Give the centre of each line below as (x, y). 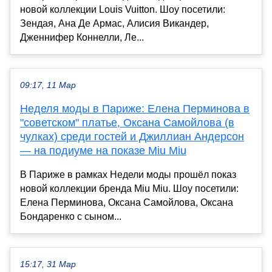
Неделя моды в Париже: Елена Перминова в (135, 109)
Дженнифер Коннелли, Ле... (82, 38)
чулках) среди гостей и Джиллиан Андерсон (132, 137)
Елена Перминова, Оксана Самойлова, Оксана (127, 203)
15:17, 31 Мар (48, 265)
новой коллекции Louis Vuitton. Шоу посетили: (123, 10)
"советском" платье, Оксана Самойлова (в (127, 123)
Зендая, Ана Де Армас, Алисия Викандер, (114, 24)
